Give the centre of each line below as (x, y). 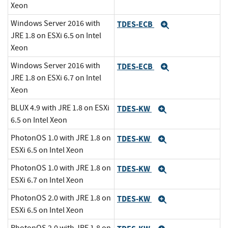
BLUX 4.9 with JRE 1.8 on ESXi (60, 108)
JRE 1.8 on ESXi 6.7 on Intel (56, 78)
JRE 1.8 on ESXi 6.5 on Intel (56, 36)
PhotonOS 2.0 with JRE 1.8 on (61, 198)
